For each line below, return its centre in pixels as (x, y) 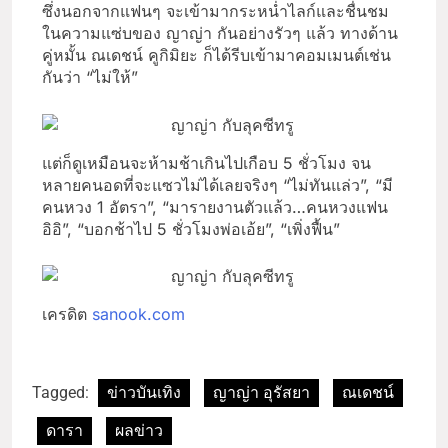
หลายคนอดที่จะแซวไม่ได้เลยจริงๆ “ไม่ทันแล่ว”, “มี (217, 184)
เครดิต (67, 314)
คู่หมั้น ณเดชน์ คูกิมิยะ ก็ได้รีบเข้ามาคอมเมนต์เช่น (216, 55)
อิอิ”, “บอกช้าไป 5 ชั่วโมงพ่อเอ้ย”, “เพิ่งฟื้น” (191, 228)
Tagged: (62, 393)
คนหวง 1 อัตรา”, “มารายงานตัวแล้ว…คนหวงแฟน (215, 206)
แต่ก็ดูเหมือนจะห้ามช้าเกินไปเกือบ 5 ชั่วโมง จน (206, 162)
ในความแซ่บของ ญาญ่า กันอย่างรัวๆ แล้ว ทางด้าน (220, 33)
